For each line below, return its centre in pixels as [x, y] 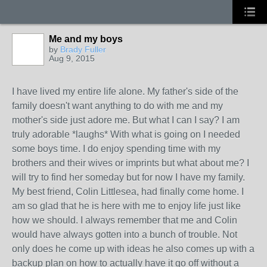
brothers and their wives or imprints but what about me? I [131, 163]
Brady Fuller [83, 49]
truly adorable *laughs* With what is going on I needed [126, 134]
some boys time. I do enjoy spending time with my [116, 149]
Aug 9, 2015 [72, 58]
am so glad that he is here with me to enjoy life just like [126, 206]
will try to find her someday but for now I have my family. [128, 177]
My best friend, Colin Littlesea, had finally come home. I [128, 192]
